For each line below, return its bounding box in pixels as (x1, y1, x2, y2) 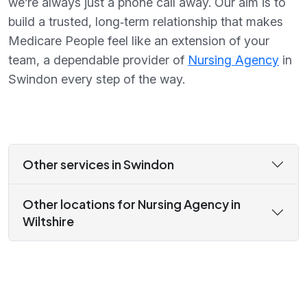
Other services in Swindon (23, 156, 174, 173)
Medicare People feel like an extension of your (8, 34, 269, 49)
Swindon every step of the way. (8, 72, 185, 87)
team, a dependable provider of (8, 53, 188, 68)
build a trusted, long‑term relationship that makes (8, 14, 283, 29)
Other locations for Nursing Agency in (23, 196, 241, 212)
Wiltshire (23, 213, 74, 230)
